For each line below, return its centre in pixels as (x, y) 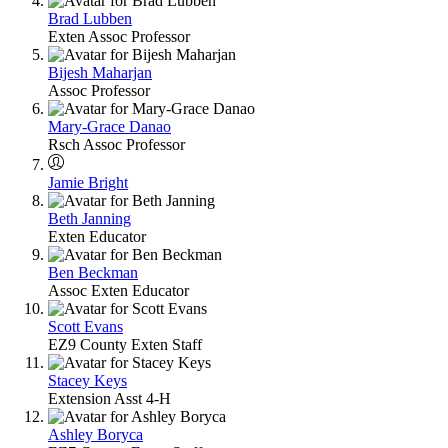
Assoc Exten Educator (118, 290)
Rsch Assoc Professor (116, 144)
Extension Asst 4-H (109, 398)
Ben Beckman (93, 272)
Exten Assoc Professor (119, 36)
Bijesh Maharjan (100, 72)
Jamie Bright (88, 182)
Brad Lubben (90, 18)
